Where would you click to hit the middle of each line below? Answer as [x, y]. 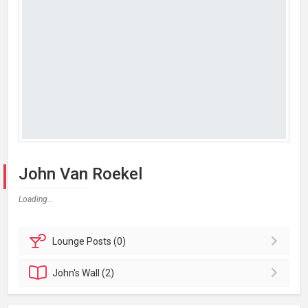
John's [67, 273]
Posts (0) [107, 241]
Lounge [70, 241]
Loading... [36, 199]
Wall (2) [98, 273]
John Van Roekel [80, 174]
